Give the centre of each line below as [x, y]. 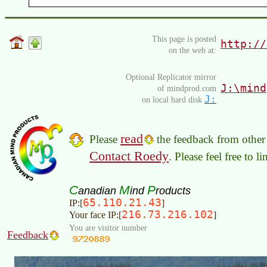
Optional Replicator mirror [171, 77]
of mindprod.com [187, 88]
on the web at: [193, 50]
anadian [99, 190]
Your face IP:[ [95, 215]
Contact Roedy [129, 156]
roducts [173, 190]
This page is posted [184, 39]
